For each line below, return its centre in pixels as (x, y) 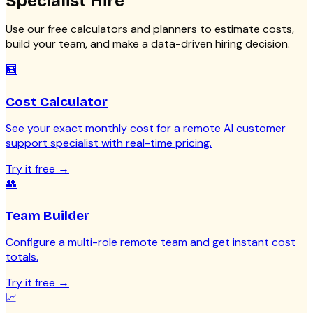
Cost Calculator (57, 102)
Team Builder (48, 216)
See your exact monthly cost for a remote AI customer (146, 129)
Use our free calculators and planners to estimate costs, (150, 29)
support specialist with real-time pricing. (109, 143)
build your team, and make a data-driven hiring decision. (148, 44)
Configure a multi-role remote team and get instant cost (151, 242)
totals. (22, 257)
